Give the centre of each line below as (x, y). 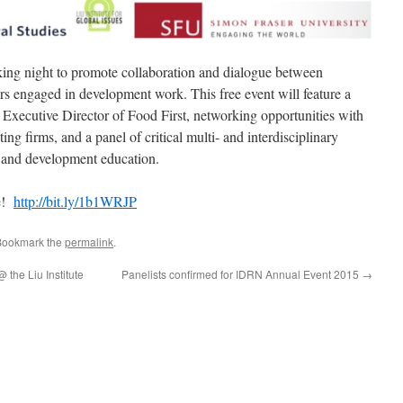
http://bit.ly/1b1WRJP (75, 201)
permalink (89, 242)
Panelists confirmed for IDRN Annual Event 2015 (242, 274)
